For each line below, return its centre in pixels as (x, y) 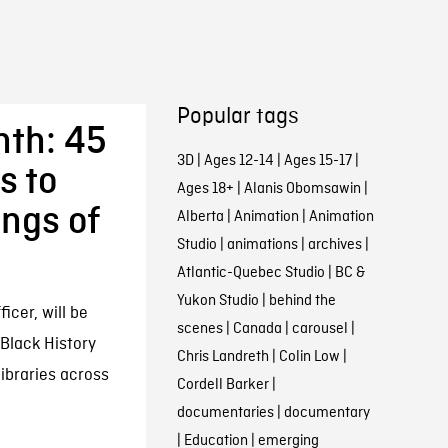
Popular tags (237, 117)
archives (334, 245)
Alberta (200, 217)
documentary (326, 413)
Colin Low (309, 357)
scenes (199, 329)
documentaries (225, 413)
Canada (257, 329)
